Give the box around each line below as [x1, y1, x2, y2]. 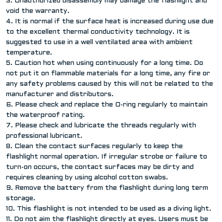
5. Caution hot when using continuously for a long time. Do [6, 60, 203, 67]
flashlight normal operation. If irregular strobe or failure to [6, 154, 207, 161]
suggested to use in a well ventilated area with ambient [6, 39, 193, 46]
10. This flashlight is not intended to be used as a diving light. [6, 206, 211, 213]
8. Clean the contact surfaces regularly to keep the [6, 143, 183, 150]
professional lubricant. [6, 133, 82, 140]
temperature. [6, 50, 52, 56]
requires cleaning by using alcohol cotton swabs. [6, 174, 168, 181]
